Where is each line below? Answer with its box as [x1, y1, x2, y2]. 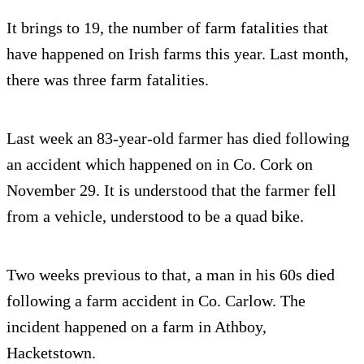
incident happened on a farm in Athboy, [6, 318, 266, 336]
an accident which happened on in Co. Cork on [6, 155, 313, 174]
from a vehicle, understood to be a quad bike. [6, 207, 304, 226]
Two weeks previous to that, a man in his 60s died [6, 266, 335, 284]
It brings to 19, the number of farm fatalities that [6, 19, 328, 37]
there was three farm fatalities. [6, 71, 209, 89]
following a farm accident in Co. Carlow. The [6, 292, 305, 310]
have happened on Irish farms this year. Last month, [6, 45, 349, 63]
